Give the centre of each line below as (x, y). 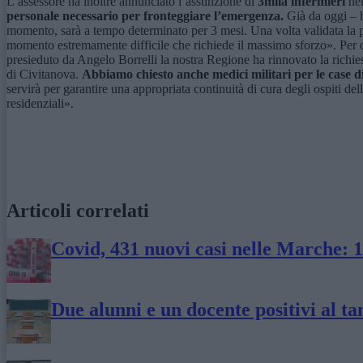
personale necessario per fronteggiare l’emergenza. (147, 16)
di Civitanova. (44, 75)
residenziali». (40, 104)
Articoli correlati (78, 211)
